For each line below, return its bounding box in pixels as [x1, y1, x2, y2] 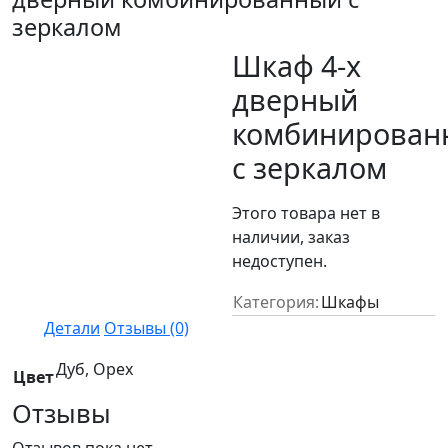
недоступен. [232, 249, 328, 272]
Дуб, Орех [56, 357, 133, 380]
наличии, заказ [232, 225, 351, 248]
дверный [232, 79, 359, 119]
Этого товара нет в [232, 201, 381, 224]
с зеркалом [232, 147, 388, 187]
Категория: [233, 290, 320, 313]
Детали [44, 316, 100, 339]
